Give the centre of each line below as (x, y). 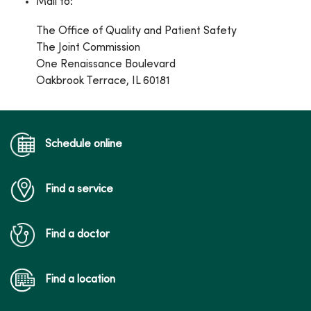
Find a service (79, 190)
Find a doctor (77, 235)
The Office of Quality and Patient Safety (138, 31)
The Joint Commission (90, 48)
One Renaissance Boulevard (107, 65)
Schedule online (84, 144)
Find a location (80, 280)
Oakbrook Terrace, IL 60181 (103, 81)
